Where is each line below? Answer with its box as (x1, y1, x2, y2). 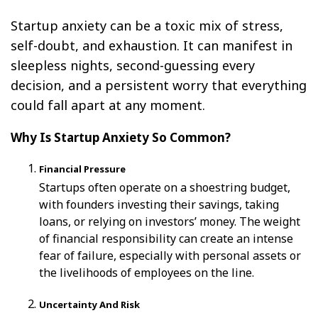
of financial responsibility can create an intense (39, 230, 293, 246)
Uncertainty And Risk (39, 297, 140, 311)
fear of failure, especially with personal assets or (39, 247, 301, 263)
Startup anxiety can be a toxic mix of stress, (11, 16, 283, 34)
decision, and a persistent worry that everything (11, 76, 307, 94)
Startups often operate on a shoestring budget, (39, 179, 290, 195)
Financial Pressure (39, 162, 126, 175)
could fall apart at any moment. (11, 96, 205, 114)
